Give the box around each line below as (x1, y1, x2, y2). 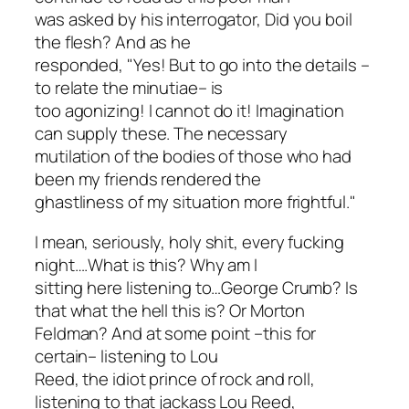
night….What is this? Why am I (35, 252, 258, 277)
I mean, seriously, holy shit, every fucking (35, 229, 344, 254)
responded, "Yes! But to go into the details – (35, 53, 370, 78)
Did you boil (264, 7, 352, 32)
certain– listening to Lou (35, 343, 218, 368)
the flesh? (35, 30, 115, 55)
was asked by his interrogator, (35, 7, 265, 32)
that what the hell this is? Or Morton (35, 298, 306, 322)
